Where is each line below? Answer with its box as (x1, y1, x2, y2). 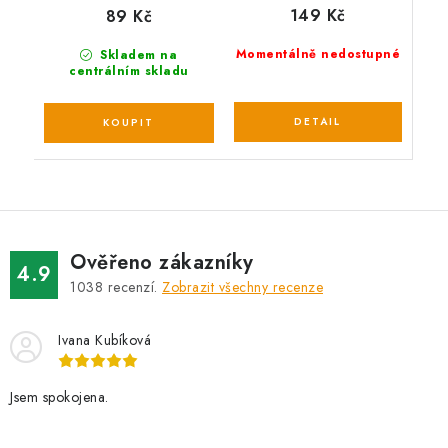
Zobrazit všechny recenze (162, 277, 323, 298)
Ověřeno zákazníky (70, 248, 254, 278)
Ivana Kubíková (58, 330, 151, 351)
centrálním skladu (69, 62, 189, 81)
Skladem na (95, 46, 178, 65)
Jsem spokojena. (10, 387, 109, 408)
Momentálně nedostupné (235, 45, 400, 64)
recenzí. (103, 277, 162, 298)
